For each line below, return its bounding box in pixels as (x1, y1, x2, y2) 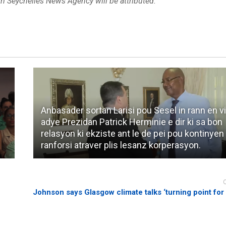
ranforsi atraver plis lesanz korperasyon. (41, 139, 201, 150)
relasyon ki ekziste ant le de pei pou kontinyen (41, 128, 224, 139)
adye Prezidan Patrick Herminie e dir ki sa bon (41, 116, 223, 127)
